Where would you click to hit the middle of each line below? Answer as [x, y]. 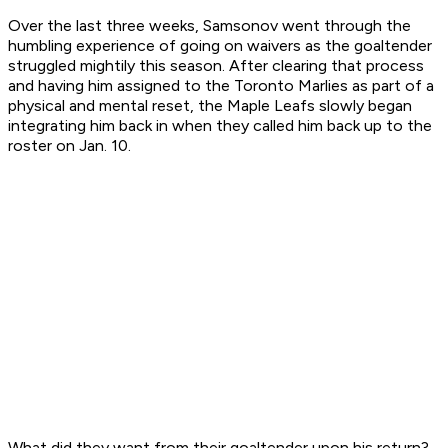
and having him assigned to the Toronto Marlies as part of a [221, 86]
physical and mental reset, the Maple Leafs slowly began [210, 106]
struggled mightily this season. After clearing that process [216, 66]
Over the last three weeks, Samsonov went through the [209, 26]
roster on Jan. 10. [69, 146]
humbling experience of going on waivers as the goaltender [220, 46]
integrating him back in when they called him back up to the [220, 126]
